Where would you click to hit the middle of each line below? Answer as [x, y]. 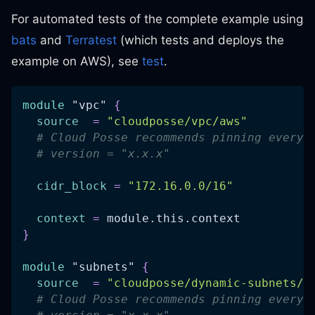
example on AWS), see [77, 61]
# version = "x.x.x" [103, 153]
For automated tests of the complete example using [157, 19]
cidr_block [72, 186]
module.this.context [170, 218]
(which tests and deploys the [200, 40]
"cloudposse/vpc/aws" [177, 121]
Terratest [91, 40]
